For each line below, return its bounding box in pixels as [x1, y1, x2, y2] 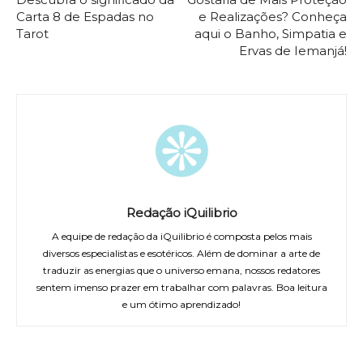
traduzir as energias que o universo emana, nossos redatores [43, 263, 320, 276]
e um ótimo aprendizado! [122, 297, 241, 310]
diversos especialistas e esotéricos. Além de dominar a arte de [43, 246, 320, 259]
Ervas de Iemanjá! [239, 42, 347, 58]
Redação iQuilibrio [126, 204, 237, 220]
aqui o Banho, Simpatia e [194, 25, 347, 41]
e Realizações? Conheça [199, 8, 347, 24]
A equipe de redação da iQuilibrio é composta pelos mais [51, 229, 312, 242]
